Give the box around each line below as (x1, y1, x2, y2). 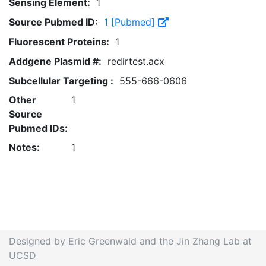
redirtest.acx (107, 55, 164, 67)
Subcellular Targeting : (9, 75, 113, 87)
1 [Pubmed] (104, 16, 158, 28)
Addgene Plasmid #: (9, 55, 102, 67)
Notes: (9, 141, 40, 153)
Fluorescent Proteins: (9, 36, 109, 47)
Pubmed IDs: (9, 122, 68, 134)
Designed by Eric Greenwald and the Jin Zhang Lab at (9, 235, 252, 247)
